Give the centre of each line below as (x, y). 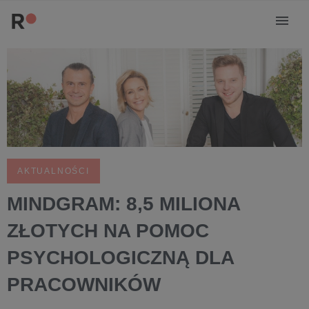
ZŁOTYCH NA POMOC (108, 230)
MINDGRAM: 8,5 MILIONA (123, 203)
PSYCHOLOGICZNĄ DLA (120, 257)
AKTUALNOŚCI (53, 171)
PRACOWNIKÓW (84, 284)
